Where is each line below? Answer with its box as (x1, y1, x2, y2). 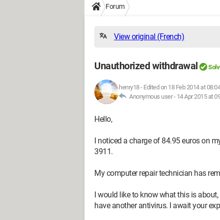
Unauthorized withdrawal (94, 60, 198, 72)
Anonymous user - (127, 93, 177, 100)
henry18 (119, 83, 139, 91)
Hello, (94, 114, 112, 124)
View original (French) (114, 32, 184, 41)
